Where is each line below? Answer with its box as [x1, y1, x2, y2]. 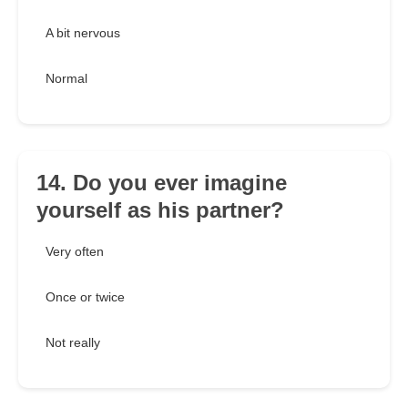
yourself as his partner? [36, 198, 284, 223]
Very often [46, 244, 104, 260]
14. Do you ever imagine [36, 170, 287, 196]
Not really [46, 335, 100, 351]
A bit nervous [46, 25, 120, 41]
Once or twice [46, 290, 125, 305]
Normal [46, 71, 87, 87]
